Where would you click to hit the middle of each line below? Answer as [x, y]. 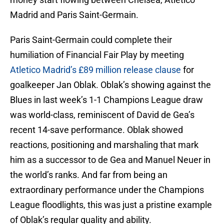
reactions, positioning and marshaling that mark [104, 145]
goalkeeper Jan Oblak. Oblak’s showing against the [110, 85]
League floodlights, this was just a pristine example [111, 205]
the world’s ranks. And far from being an [89, 175]
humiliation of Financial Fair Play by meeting [97, 55]
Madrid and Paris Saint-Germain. [74, 15]
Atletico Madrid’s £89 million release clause [95, 70]
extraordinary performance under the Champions [107, 190]
